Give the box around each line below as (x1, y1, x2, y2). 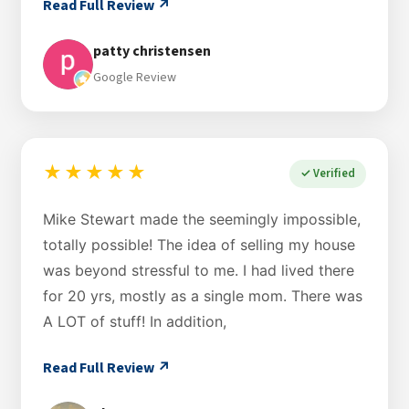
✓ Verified (300, 164, 355, 182)
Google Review (93, 68, 176, 88)
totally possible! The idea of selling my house (43, 235, 355, 254)
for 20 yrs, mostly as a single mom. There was (43, 286, 362, 305)
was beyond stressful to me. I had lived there (43, 260, 354, 279)
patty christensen (93, 41, 211, 62)
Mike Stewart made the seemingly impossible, (43, 209, 361, 228)
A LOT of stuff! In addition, (43, 311, 226, 330)
